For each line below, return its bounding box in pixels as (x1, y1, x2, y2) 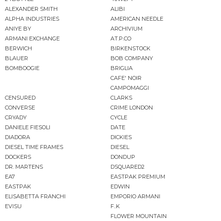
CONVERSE (5, 104, 35, 111)
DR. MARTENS (5, 163, 43, 171)
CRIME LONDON (110, 104, 153, 111)
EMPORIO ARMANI (110, 193, 160, 200)
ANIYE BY (5, 25, 31, 33)
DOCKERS (5, 153, 31, 161)
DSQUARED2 (110, 163, 145, 171)
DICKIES (110, 134, 132, 141)
